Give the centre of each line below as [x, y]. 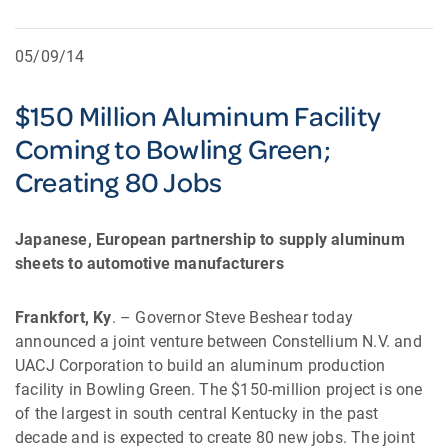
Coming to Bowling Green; [173, 148]
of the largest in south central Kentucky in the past [197, 413]
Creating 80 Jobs [119, 181]
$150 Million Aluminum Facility [198, 115]
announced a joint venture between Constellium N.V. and [218, 341]
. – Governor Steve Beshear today [232, 317]
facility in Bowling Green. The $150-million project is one [219, 389]
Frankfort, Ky [63, 317]
